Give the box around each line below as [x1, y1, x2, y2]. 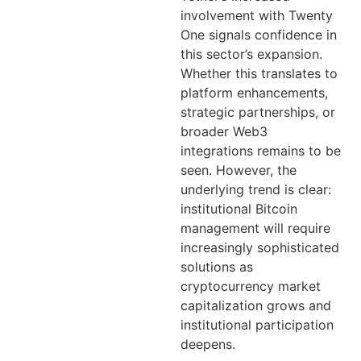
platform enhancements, [180, 84, 328, 101]
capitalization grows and [180, 297, 331, 313]
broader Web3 [180, 122, 268, 139]
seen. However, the [180, 161, 297, 178]
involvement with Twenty [180, 6, 333, 23]
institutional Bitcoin [180, 200, 297, 217]
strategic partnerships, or [180, 103, 335, 120]
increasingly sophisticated [180, 239, 339, 255]
